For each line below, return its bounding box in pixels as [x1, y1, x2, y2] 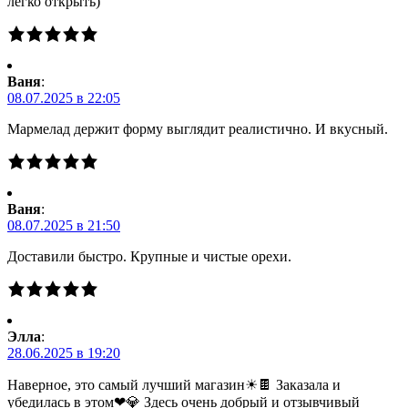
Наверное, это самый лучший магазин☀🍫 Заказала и [7, 377, 341, 393]
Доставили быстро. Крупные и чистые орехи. [7, 249, 291, 265]
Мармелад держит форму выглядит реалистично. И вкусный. [7, 121, 388, 138]
